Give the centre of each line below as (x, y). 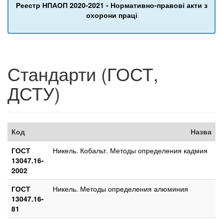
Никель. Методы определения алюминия (120, 188)
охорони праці (111, 15)
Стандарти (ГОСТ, (83, 73)
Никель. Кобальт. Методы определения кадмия (130, 150)
